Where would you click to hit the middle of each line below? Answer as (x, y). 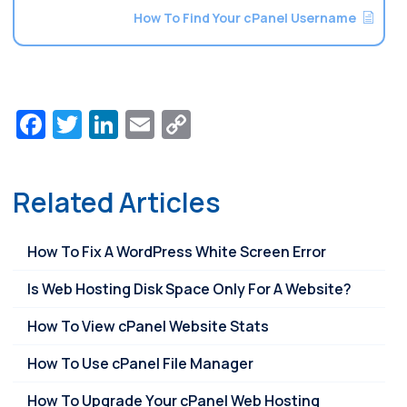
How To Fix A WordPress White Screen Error (177, 252)
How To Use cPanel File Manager (140, 364)
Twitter (129, 125)
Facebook (109, 125)
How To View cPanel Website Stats (148, 327)
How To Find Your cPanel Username (245, 18)
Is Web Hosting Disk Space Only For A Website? (189, 289)
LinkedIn (174, 125)
